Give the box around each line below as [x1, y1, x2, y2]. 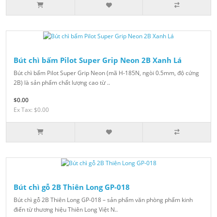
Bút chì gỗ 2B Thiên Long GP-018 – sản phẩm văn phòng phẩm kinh [14, 195, 193, 204]
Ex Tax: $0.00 [14, 105, 49, 114]
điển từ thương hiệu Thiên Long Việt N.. [14, 205, 118, 214]
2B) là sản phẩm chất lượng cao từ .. [14, 78, 110, 87]
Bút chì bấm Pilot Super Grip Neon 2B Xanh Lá [14, 55, 182, 65]
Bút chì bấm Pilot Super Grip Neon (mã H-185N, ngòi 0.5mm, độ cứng [14, 68, 199, 77]
